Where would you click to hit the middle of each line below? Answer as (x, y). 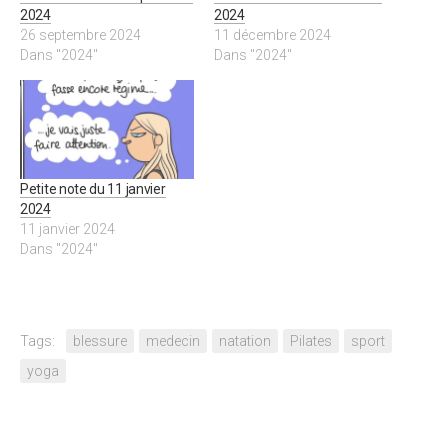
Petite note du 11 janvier (93, 189)
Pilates (311, 341)
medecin (173, 341)
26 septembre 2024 (80, 34)
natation (245, 341)
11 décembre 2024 (272, 34)
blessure (100, 341)
